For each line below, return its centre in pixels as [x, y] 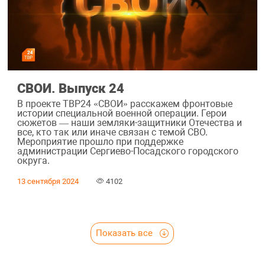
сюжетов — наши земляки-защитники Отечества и [129, 122]
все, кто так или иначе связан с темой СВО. [112, 132]
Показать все [126, 233]
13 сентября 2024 [48, 181]
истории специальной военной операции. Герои [122, 113]
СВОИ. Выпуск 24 [70, 88]
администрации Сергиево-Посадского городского [127, 151]
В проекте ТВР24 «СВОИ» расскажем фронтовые [125, 104]
